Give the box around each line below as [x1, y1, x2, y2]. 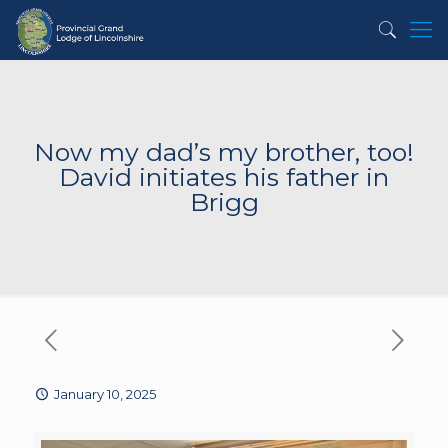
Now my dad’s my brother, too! [34, 137, 414, 167]
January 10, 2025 [54, 386, 157, 402]
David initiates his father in [59, 162, 389, 192]
